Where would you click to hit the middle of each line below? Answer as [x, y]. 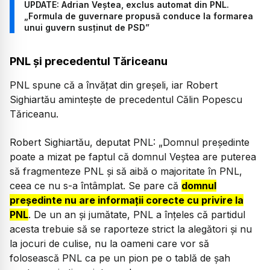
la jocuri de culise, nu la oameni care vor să [109, 243]
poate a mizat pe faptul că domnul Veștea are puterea [133, 156]
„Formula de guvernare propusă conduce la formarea [139, 16]
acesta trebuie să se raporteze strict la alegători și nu [131, 229]
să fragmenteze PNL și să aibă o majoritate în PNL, [126, 171]
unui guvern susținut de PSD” [87, 28]
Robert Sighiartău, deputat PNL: [84, 142]
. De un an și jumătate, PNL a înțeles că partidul [137, 214]
